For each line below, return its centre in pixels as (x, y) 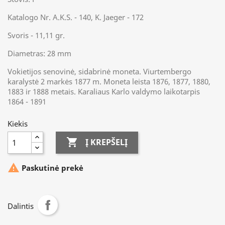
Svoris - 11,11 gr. (36, 35)
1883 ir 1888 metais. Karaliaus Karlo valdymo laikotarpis (105, 91)
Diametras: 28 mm (39, 53)
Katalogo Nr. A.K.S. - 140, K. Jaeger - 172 (76, 17)
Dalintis (21, 206)
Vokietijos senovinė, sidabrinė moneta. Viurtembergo (99, 71)
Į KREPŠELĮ (106, 142)
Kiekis (18, 123)
